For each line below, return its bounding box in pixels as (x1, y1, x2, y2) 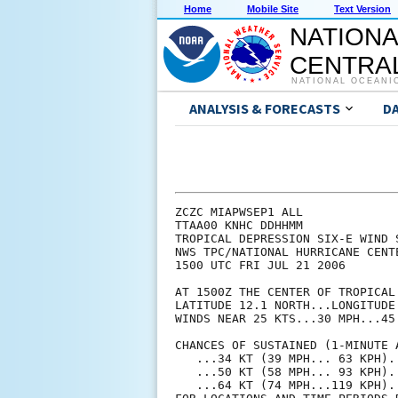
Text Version (334, 4, 391, 15)
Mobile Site (247, 4, 298, 15)
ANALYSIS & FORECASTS (189, 99, 340, 118)
